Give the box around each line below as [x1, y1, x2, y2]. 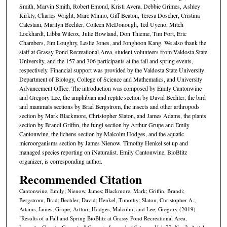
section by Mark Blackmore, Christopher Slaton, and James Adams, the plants [19, 111, 206, 120]
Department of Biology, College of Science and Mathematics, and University [19, 75, 202, 84]
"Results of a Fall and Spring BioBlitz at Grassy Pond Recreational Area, [19, 214, 187, 222]
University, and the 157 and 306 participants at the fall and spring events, [19, 57, 193, 65]
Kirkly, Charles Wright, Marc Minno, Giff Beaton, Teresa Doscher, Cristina [19, 11, 200, 20]
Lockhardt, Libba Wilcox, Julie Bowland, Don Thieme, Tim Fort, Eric [19, 29, 186, 38]
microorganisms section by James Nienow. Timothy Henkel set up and [19, 139, 188, 147]
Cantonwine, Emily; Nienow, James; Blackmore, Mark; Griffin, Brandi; [19, 186, 184, 195]
